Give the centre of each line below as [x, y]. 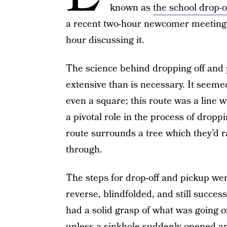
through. [84, 150]
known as [131, 8]
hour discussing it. [105, 40]
